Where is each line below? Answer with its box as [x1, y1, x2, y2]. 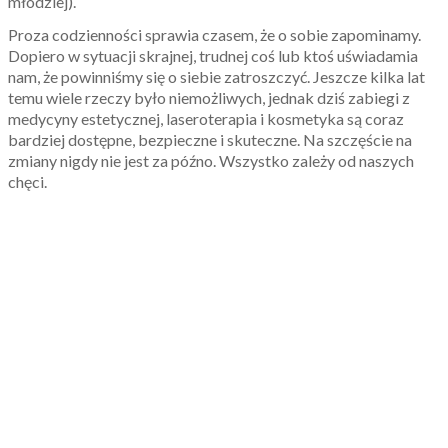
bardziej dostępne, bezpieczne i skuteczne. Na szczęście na [8, 129, 412, 149]
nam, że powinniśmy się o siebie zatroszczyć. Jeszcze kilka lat [8, 66, 425, 86]
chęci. [8, 171, 47, 191]
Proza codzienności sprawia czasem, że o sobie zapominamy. [8, 24, 421, 44]
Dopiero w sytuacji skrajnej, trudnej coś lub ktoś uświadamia [8, 45, 418, 65]
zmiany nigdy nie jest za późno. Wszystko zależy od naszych [8, 150, 414, 170]
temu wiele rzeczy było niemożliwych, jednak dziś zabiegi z [8, 87, 410, 107]
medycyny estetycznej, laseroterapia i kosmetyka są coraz [8, 108, 404, 128]
